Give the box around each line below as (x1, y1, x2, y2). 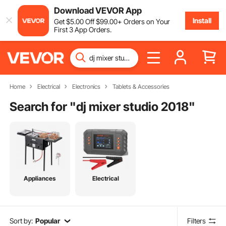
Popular (35, 216, 60, 225)
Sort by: (10, 216, 33, 225)
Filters (187, 216, 206, 225)
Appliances (24, 175, 56, 183)
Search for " (10, 99, 77, 114)
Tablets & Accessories (112, 83, 169, 90)
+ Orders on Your (117, 17, 170, 26)
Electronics (72, 83, 100, 90)
